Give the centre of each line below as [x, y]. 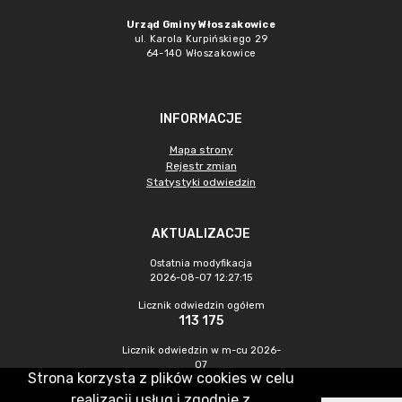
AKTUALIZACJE [201, 234]
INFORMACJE [201, 119]
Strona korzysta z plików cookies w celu [161, 378]
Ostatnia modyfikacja [201, 263]
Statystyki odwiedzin [201, 182]
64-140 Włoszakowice [201, 53]
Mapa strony [201, 150]
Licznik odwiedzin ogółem [201, 306]
